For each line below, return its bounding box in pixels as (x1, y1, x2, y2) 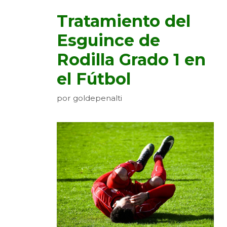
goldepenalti (73, 93, 122, 103)
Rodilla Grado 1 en (57, 50, 206, 70)
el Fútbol (57, 69, 131, 89)
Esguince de (57, 30, 160, 51)
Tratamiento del (57, 11, 191, 31)
